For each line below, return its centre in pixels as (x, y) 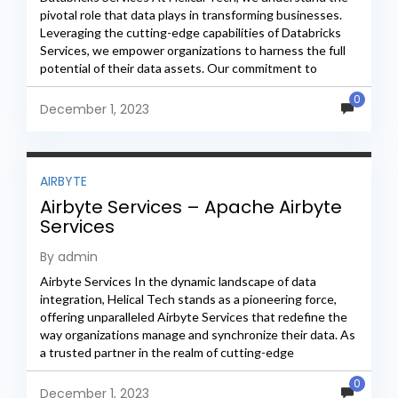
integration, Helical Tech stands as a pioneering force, (188, 299)
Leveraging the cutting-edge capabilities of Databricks (191, 32)
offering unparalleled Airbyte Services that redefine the (194, 317)
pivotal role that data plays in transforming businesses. (191, 14)
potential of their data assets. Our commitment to (179, 68)
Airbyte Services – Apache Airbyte (191, 207)
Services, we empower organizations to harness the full (193, 50)
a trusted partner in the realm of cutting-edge (167, 353)
